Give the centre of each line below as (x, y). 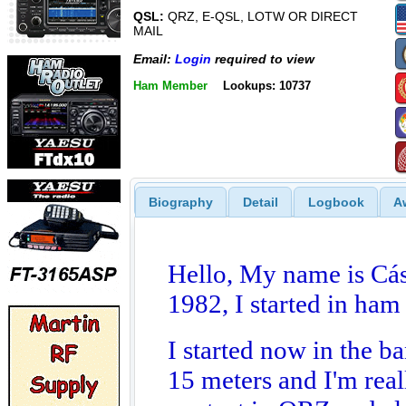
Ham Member (170, 86)
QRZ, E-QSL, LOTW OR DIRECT (261, 17)
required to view (263, 58)
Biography (180, 202)
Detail (260, 202)
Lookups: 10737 (266, 86)
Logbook (336, 202)
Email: (154, 58)
